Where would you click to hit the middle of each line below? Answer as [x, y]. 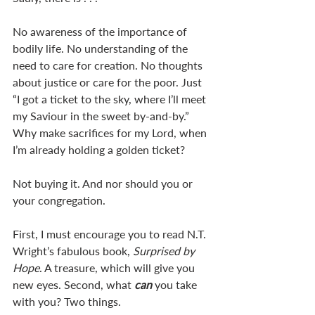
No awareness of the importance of [101, 31]
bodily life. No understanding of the [102, 48]
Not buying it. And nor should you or [104, 183]
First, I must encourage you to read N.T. [111, 233]
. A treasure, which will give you [118, 267]
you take [177, 284]
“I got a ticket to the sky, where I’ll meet [111, 98]
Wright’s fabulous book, [73, 250]
